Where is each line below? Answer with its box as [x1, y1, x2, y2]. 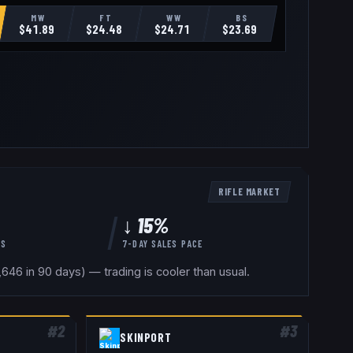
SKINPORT [120, 330, 172, 345]
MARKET [243, 185, 281, 197]
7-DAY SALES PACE [122, 237, 203, 249]
